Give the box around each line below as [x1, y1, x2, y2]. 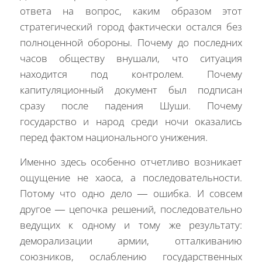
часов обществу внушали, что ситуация [19, 51, 243, 65]
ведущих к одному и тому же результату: [19, 218, 243, 232]
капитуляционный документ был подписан [19, 83, 243, 97]
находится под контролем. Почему [19, 67, 243, 81]
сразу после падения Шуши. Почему [19, 99, 243, 113]
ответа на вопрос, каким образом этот [19, 4, 243, 18]
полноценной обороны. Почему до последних [19, 36, 243, 50]
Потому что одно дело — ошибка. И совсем [19, 186, 243, 200]
